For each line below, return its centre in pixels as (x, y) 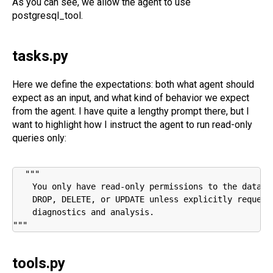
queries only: (39, 138)
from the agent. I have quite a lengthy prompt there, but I (131, 111)
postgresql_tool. (48, 15)
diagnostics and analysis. (83, 212)
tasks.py (40, 56)
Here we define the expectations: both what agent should (133, 84)
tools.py (39, 263)
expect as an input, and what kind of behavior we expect (131, 97)
